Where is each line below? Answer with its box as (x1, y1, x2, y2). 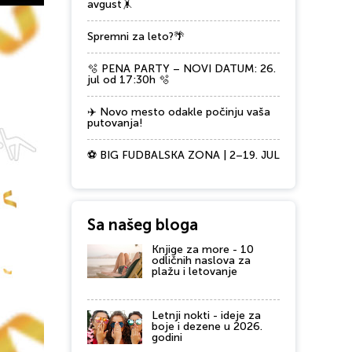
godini (152, 331, 182, 344)
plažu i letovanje (152, 265, 237, 278)
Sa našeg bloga (87, 215, 198, 234)
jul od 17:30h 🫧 (87, 73, 170, 86)
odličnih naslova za (152, 254, 251, 267)
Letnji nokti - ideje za (152, 309, 261, 322)
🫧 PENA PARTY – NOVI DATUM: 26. (87, 62, 276, 75)
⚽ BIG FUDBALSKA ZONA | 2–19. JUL (87, 148, 280, 162)
